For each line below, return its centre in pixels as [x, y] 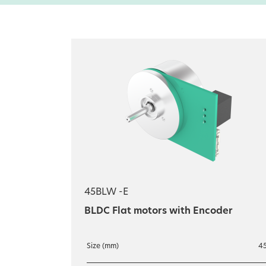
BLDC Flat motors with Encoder [159, 211]
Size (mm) [103, 246]
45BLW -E [106, 192]
